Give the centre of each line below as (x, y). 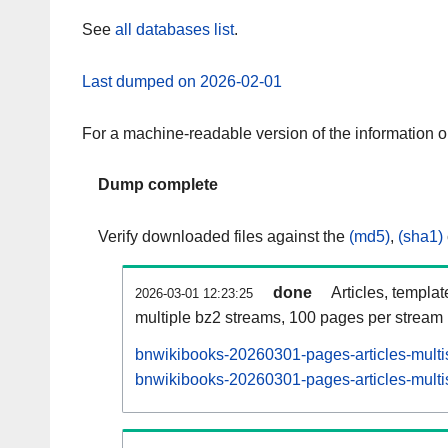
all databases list (174, 30)
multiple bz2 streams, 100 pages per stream (289, 318)
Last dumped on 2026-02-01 (182, 81)
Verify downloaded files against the (223, 237)
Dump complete (158, 185)
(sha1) (420, 237)
